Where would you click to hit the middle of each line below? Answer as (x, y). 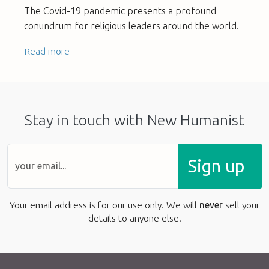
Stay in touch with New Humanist (134, 120)
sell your (241, 204)
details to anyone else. (134, 218)
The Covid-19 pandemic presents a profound (120, 11)
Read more (47, 51)
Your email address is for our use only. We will (104, 204)
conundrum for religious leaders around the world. (131, 26)
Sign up (216, 166)
